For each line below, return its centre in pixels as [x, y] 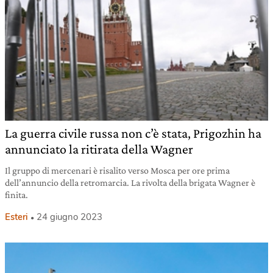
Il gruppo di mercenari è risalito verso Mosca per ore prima [117, 171]
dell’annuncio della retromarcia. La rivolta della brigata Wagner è [130, 183]
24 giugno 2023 [69, 217]
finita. [16, 195]
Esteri [16, 217]
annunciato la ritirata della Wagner [99, 149]
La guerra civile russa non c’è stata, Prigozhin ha [133, 133]
